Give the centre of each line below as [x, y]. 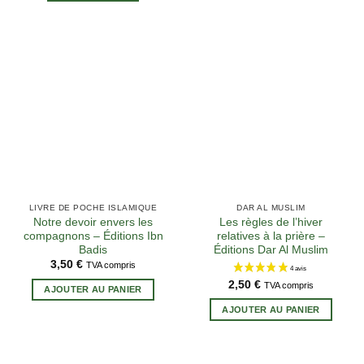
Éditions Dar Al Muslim [271, 249]
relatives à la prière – [271, 236]
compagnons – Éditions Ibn [93, 236]
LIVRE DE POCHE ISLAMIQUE [93, 208]
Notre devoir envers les [93, 222]
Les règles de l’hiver [271, 222]
